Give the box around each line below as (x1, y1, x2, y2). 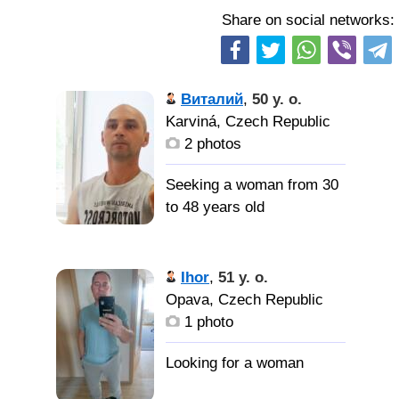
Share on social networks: (222, 12, 395, 28)
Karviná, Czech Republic (166, 113, 330, 130)
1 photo (180, 313, 233, 330)
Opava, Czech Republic (166, 291, 323, 308)
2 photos (180, 135, 241, 152)
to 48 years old (166, 199, 265, 216)
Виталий (181, 91, 243, 108)
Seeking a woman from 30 (166, 176, 338, 193)
